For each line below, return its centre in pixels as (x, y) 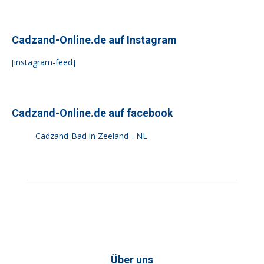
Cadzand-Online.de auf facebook (93, 113)
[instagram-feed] (44, 62)
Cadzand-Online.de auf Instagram (94, 39)
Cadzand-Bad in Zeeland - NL (91, 136)
